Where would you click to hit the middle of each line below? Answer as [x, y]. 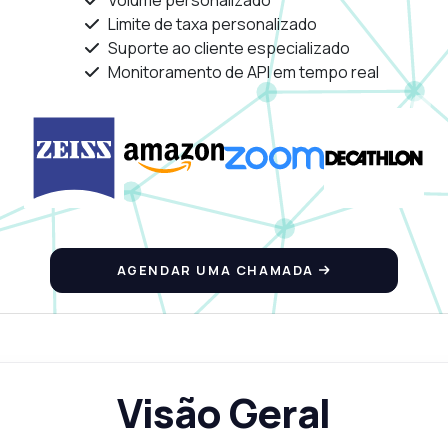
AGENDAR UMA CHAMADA [217, 270]
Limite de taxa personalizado [213, 24]
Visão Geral [224, 413]
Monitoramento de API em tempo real [244, 72]
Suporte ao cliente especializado [229, 48]
